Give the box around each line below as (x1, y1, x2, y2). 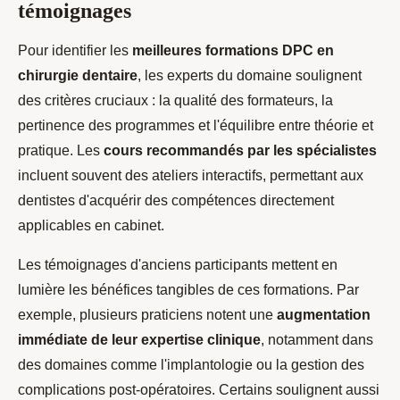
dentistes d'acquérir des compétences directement (18, 193, 334, 209)
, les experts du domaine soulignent (137, 68, 362, 84)
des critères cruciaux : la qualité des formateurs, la (18, 93, 333, 109)
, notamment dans (261, 332, 373, 348)
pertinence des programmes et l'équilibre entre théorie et (18, 118, 373, 134)
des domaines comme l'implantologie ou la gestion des (18, 357, 364, 373)
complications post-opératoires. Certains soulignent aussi (18, 382, 379, 398)
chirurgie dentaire (18, 68, 137, 84)
